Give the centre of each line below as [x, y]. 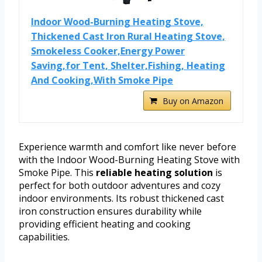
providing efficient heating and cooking [105, 224]
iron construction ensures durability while [110, 211]
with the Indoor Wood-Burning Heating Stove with [129, 159]
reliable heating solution [154, 172]
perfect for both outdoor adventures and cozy [120, 185]
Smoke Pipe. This [57, 172]
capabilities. [44, 237]
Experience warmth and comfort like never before [127, 146]
